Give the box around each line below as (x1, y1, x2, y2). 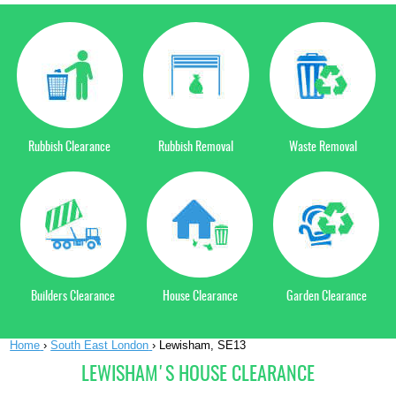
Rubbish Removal (158, 141, 234, 154)
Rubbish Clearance (28, 141, 111, 154)
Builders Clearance (31, 291, 116, 303)
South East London (50, 339, 149, 352)
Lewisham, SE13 (159, 339, 247, 352)
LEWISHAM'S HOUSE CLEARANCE (81, 365, 315, 385)
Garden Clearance (286, 291, 367, 303)
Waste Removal (288, 141, 357, 154)
